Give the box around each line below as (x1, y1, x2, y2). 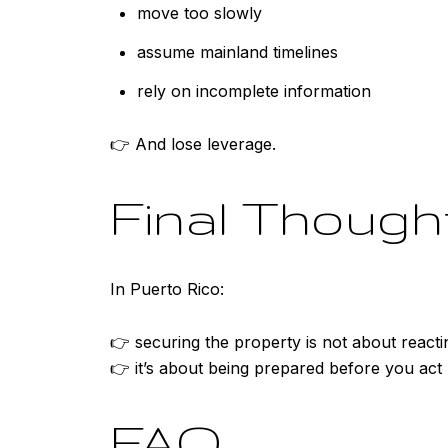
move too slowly (136, 2, 262, 23)
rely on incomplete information (136, 81, 371, 102)
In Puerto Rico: (110, 279, 224, 300)
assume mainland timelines (136, 42, 338, 63)
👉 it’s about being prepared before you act (110, 358, 442, 378)
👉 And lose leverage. (110, 134, 276, 155)
